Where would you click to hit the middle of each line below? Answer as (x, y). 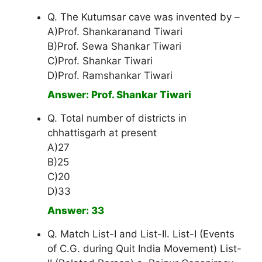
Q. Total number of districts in (117, 118)
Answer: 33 (76, 211)
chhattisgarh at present (102, 133)
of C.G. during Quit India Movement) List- (144, 249)
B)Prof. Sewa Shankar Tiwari (114, 46)
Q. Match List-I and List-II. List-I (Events (141, 234)
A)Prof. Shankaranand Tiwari (115, 32)
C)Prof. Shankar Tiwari (100, 61)
